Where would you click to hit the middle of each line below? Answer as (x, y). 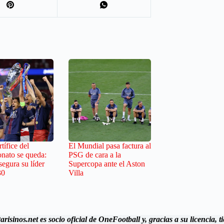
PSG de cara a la (95, 155)
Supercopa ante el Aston (107, 164)
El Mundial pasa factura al (110, 146)
